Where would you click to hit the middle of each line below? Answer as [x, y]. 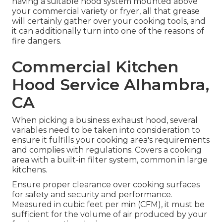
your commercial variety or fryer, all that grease [106, 11]
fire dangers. [37, 41]
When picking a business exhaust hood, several [105, 120]
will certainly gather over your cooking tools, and [109, 21]
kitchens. [29, 170]
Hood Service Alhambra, [111, 85]
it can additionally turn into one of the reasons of [108, 31]
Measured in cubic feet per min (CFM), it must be [108, 205]
